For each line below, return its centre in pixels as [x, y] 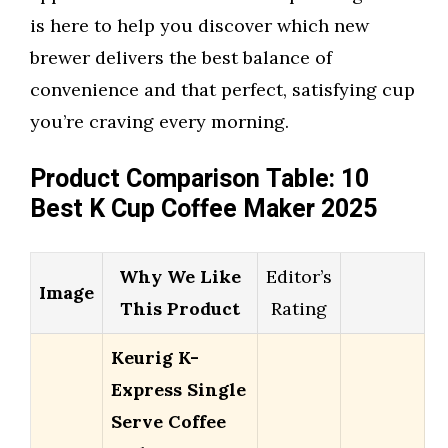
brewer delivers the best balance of [181, 58]
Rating [299, 309]
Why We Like [180, 277]
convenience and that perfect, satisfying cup [222, 90]
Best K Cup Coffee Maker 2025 [203, 210]
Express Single [178, 390]
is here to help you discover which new [199, 26]
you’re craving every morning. [159, 122]
